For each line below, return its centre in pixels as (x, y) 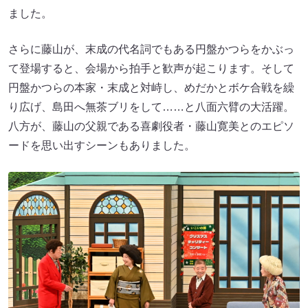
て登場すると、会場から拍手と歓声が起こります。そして (151, 68)
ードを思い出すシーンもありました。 (102, 145)
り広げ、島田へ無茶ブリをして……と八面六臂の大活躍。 (151, 107)
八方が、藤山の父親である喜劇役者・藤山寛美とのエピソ (151, 126)
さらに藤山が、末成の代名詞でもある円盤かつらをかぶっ (151, 49)
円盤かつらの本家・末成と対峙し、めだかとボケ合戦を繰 (151, 87)
